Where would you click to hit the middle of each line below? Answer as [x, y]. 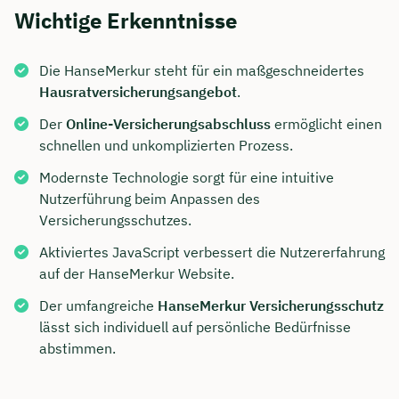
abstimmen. [77, 349]
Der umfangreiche [98, 306]
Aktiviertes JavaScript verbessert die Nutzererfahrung [212, 252]
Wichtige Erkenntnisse [126, 21]
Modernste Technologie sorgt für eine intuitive [187, 178]
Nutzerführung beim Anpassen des [150, 199]
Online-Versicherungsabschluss [168, 124]
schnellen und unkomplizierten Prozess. [166, 146]
